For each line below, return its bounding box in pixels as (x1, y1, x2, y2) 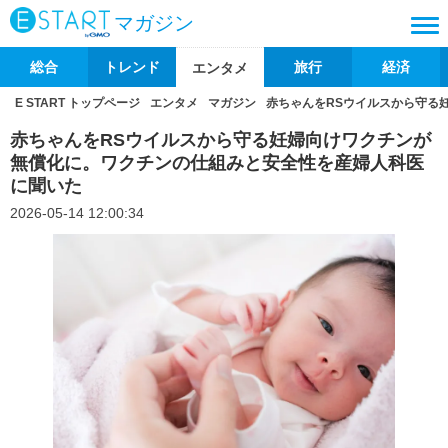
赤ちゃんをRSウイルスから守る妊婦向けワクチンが (10, 130, 431, 150)
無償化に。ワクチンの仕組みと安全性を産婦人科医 (10, 153, 424, 173)
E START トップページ (15, 96, 140, 110)
